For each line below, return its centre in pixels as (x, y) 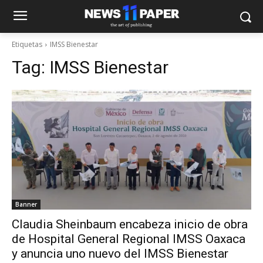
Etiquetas (27, 44)
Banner (26, 204)
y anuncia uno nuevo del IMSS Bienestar (120, 254)
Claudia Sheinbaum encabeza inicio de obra (130, 224)
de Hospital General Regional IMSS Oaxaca (129, 239)
